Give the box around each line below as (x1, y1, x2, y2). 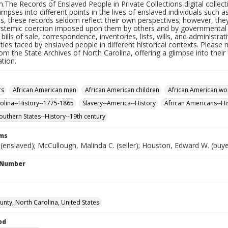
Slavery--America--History (82, 99, 156, 107)
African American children (85, 85, 159, 94)
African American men (13, 85, 76, 94)
